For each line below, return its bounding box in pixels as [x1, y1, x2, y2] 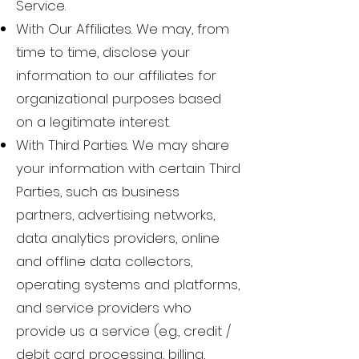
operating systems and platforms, [16, 275, 240, 295]
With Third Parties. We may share [16, 135, 229, 155]
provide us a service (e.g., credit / [16, 321, 231, 341]
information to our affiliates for [16, 66, 216, 86]
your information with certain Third [16, 159, 240, 179]
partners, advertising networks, [16, 205, 215, 225]
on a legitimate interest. [16, 112, 170, 132]
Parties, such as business [16, 182, 179, 202]
